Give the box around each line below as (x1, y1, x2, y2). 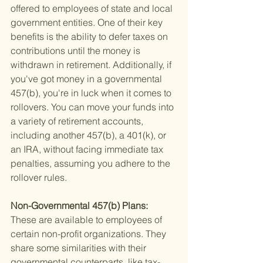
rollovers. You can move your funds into (11, 101, 176, 113)
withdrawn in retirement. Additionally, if (11, 59, 174, 71)
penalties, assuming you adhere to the (11, 157, 173, 170)
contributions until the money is (11, 45, 143, 57)
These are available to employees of (11, 214, 164, 226)
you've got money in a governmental (11, 73, 164, 85)
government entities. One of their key (11, 16, 165, 29)
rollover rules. (11, 171, 67, 184)
